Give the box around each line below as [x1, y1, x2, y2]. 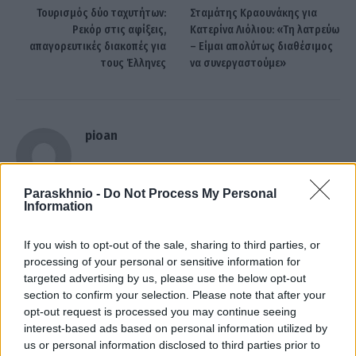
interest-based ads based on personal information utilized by [24, 321, 327, 335]
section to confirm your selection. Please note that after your [24, 288, 326, 301]
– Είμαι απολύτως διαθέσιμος [190, 39, 333, 53]
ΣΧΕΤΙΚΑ [16, 219, 71, 238]
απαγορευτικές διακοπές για [29, 39, 166, 53]
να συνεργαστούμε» [190, 56, 286, 70]
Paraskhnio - [24, 186, 103, 200]
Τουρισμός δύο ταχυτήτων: [37, 6, 166, 20]
